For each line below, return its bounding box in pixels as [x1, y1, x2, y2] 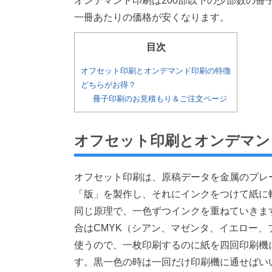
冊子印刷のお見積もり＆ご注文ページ [92, 94, 227, 104]
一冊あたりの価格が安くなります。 [74, 12, 229, 22]
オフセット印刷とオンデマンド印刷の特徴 [81, 66, 231, 76]
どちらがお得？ [81, 80, 136, 90]
